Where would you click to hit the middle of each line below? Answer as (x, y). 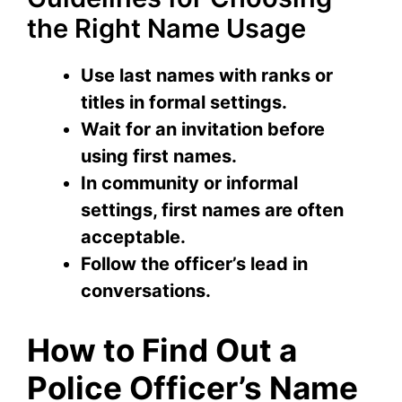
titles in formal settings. (184, 103)
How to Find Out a (162, 350)
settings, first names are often (212, 210)
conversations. (146, 291)
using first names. (159, 157)
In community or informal (189, 184)
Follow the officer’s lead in (194, 264)
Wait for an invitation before (203, 130)
